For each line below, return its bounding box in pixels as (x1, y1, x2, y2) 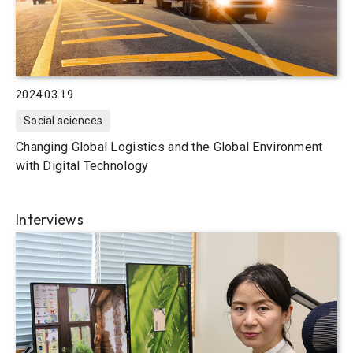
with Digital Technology (16, 158, 149, 173)
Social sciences (24, 114, 103, 127)
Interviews (16, 210, 84, 229)
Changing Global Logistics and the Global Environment (16, 139, 323, 154)
